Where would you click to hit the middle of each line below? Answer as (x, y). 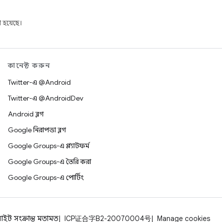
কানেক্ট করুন (29, 65)
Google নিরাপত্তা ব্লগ (37, 130)
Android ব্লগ (26, 114)
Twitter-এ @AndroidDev (46, 98)
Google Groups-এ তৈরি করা (50, 162)
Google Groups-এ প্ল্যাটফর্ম (49, 146)
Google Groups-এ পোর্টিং (46, 177)
